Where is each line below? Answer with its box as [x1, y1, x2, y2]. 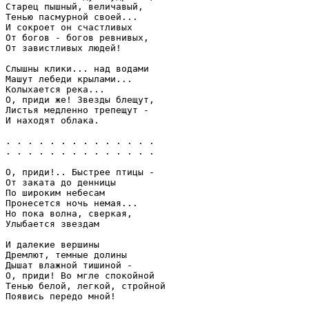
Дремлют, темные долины [6, 249, 127, 260]
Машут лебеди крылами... [6, 73, 132, 84]
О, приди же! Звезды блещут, [6, 94, 154, 105]
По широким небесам [6, 187, 105, 198]
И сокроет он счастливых [6, 21, 132, 32]
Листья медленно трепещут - [6, 104, 149, 115]
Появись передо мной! [6, 290, 116, 301]
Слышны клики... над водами [6, 63, 149, 74]
